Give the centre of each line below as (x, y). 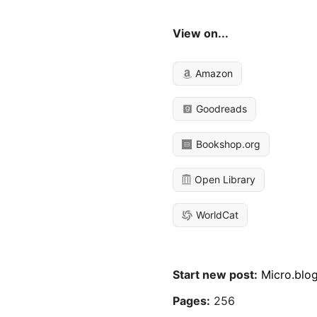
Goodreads (220, 109)
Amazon (213, 73)
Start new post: (215, 275)
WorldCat (216, 215)
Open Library (224, 180)
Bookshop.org (227, 144)
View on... (201, 33)
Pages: (192, 301)
